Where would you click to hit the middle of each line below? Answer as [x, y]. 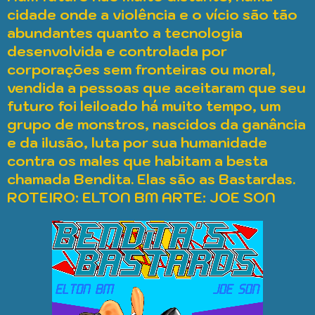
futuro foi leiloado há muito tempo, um [144, 106]
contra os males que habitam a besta [137, 161]
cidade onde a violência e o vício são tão [152, 15]
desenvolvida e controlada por [117, 51]
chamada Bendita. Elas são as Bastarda [146, 179]
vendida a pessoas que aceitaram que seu [156, 88]
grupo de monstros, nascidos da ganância [156, 124]
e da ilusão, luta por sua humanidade [137, 143]
